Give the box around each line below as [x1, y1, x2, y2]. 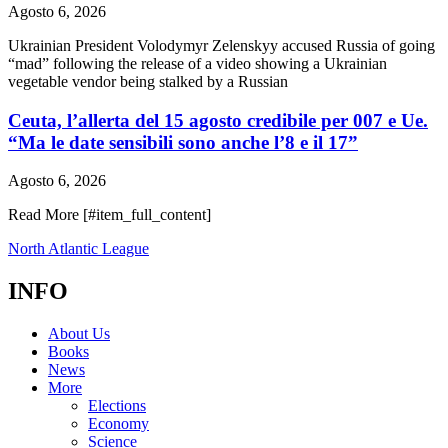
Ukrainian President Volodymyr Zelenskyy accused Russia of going [8, 36, 435, 54]
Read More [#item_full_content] [8, 206, 211, 224]
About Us [48, 325, 110, 343]
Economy [88, 415, 149, 433]
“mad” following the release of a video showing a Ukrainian [8, 54, 387, 72]
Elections [88, 397, 146, 415]
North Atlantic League [8, 240, 149, 258]
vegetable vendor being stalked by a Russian [8, 72, 288, 90]
